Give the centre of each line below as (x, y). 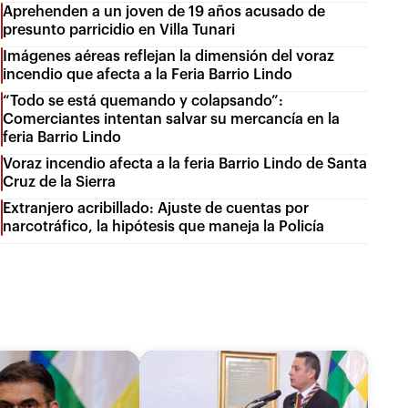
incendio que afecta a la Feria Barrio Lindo (148, 74)
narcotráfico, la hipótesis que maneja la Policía (164, 226)
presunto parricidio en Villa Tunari (119, 30)
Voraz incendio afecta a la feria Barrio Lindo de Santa (185, 163)
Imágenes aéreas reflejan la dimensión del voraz (169, 56)
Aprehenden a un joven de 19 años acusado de (164, 11)
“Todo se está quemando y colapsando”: (143, 101)
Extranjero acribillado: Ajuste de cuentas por (156, 208)
